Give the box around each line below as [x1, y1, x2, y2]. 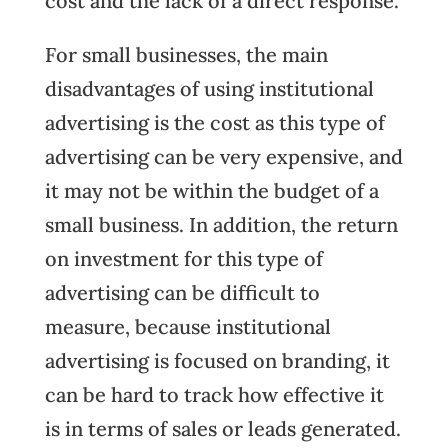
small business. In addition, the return [44, 212, 398, 237]
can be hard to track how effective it [44, 382, 384, 407]
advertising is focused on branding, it [44, 348, 390, 373]
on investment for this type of [44, 246, 323, 271]
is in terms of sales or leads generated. [44, 416, 401, 441]
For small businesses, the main [44, 42, 328, 67]
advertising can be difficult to [44, 280, 320, 305]
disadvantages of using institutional [44, 76, 374, 101]
